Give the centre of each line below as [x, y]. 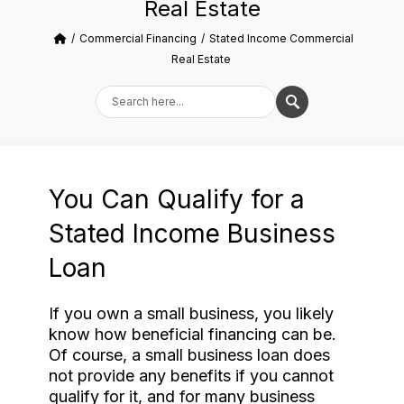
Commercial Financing [138, 38]
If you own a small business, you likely [191, 313]
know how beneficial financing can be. [193, 334]
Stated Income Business [192, 234]
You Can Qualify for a [177, 199]
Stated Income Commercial [281, 38]
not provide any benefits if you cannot [191, 376]
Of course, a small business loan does [189, 355]
